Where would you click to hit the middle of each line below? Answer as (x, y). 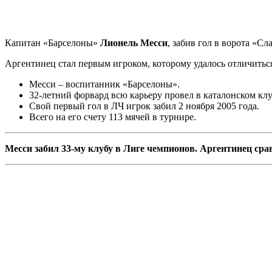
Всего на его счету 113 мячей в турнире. (113, 117)
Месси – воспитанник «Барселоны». (104, 84)
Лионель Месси (134, 42)
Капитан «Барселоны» (53, 42)
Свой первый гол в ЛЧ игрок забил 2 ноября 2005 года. (144, 106)
